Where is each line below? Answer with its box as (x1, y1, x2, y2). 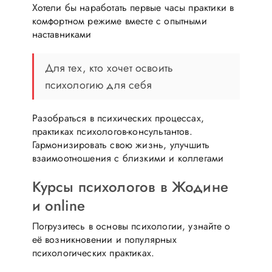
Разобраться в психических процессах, (32, 110, 204, 125)
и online (32, 194, 85, 216)
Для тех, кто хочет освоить (44, 59, 174, 76)
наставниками (32, 27, 92, 41)
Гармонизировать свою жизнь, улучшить (32, 137, 209, 152)
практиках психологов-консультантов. (32, 124, 192, 138)
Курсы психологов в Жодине (32, 175, 228, 197)
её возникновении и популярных (32, 232, 177, 246)
